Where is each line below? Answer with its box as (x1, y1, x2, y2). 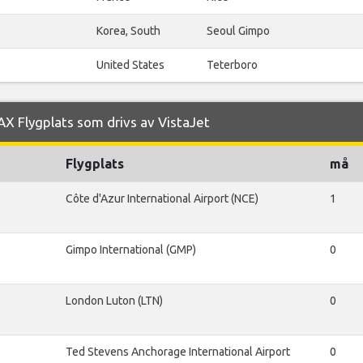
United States (96, 58, 164, 72)
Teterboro (207, 58, 258, 72)
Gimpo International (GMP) (66, 243, 196, 257)
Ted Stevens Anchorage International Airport (66, 345, 290, 359)
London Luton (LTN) (66, 294, 163, 308)
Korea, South (96, 24, 160, 38)
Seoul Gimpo (207, 24, 270, 38)
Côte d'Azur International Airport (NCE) (66, 192, 258, 206)
